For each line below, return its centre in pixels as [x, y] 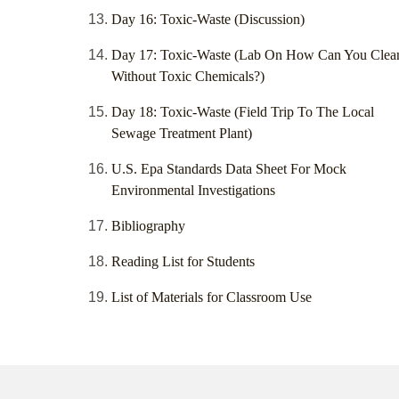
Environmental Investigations [193, 191]
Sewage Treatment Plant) [182, 134]
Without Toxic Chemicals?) [188, 77]
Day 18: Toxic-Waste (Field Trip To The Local [243, 112]
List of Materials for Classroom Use [212, 297]
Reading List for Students [183, 262]
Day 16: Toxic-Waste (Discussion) [208, 20]
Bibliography [148, 226]
